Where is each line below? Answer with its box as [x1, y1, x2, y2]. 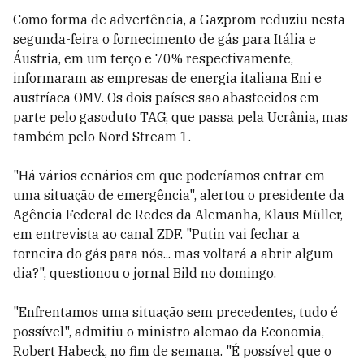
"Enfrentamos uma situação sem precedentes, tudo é [13, 304, 338, 320]
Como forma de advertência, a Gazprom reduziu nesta [13, 11, 345, 28]
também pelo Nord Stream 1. [13, 128, 191, 145]
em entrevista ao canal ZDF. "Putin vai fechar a [13, 226, 300, 242]
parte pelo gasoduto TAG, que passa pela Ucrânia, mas [13, 109, 348, 125]
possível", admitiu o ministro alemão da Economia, [13, 323, 324, 340]
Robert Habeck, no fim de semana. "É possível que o [13, 343, 331, 359]
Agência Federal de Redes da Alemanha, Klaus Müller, [13, 206, 343, 223]
